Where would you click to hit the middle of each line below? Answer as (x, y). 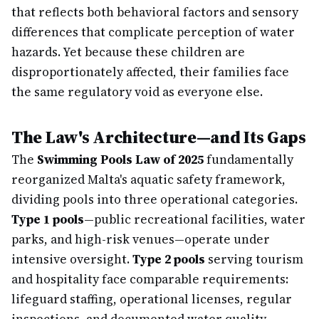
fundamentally (249, 159)
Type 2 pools (169, 259)
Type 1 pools (48, 219)
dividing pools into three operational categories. (155, 199)
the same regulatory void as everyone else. (137, 92)
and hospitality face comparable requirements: (150, 279)
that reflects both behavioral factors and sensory (155, 12)
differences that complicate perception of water (153, 32)
